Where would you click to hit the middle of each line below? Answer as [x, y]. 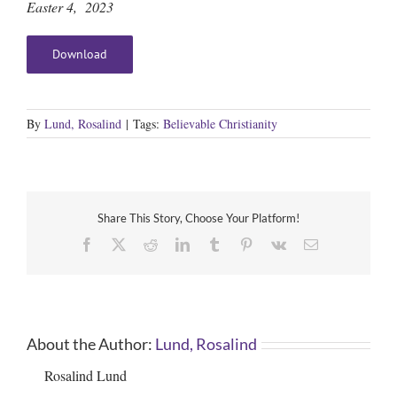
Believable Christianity [220, 124]
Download [80, 54]
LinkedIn [214, 243]
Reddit [175, 243]
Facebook [120, 243]
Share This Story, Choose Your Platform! [198, 218]
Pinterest [276, 243]
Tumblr [241, 243]
